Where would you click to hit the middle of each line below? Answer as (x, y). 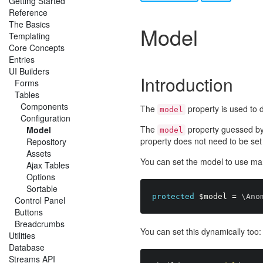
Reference (28, 12)
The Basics (29, 24)
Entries (22, 59)
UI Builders (29, 71)
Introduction (187, 84)
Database (27, 247)
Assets (39, 153)
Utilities (22, 235)
